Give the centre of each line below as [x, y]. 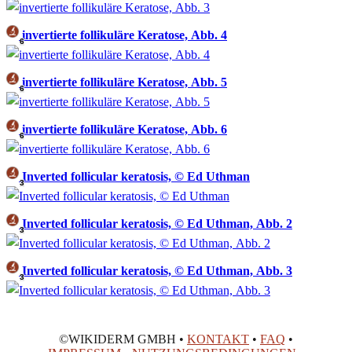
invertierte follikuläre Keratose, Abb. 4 [125, 35]
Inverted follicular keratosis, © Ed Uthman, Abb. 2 [157, 224]
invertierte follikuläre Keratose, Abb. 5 [125, 82]
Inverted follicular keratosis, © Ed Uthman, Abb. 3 [157, 271]
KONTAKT [218, 339]
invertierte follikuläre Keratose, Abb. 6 [125, 130]
